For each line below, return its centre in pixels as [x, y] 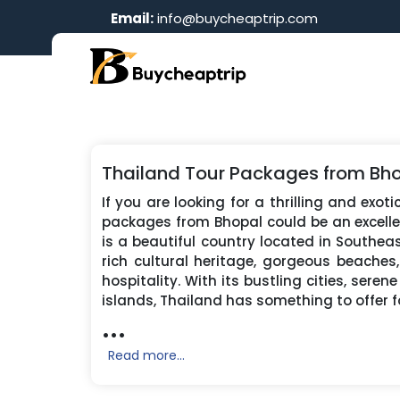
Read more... [146, 355]
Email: [132, 18]
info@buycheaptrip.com [236, 18]
